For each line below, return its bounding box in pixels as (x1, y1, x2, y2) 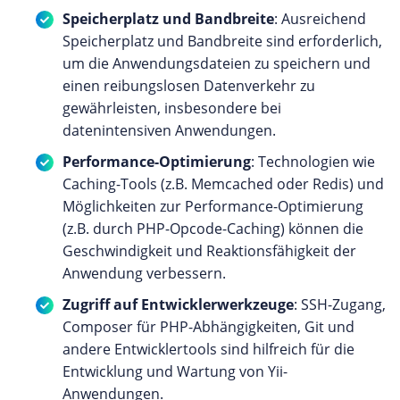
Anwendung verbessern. (62, 263, 226, 284)
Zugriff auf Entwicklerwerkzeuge (62, 295, 294, 315)
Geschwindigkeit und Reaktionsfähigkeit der (62, 241, 356, 262)
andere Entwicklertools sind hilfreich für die (62, 339, 354, 360)
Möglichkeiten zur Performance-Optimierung (62, 196, 363, 217)
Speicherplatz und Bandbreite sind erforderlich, (62, 31, 382, 52)
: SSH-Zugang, (294, 295, 386, 315)
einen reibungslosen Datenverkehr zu (62, 76, 315, 96)
